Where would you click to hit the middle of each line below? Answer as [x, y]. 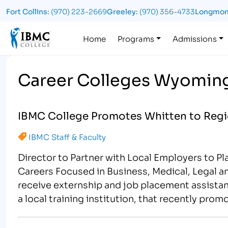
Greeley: [122, 11]
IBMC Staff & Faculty [67, 137]
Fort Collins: [28, 11]
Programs [136, 38]
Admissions [194, 38]
